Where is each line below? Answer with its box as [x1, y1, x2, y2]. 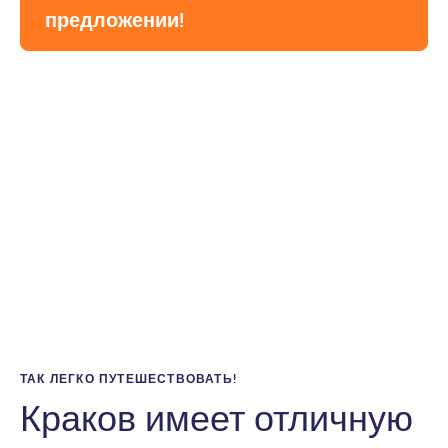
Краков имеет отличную [20, 396, 413, 441]
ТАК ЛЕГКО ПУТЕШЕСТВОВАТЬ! [20, 371, 237, 387]
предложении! [45, 7, 184, 33]
